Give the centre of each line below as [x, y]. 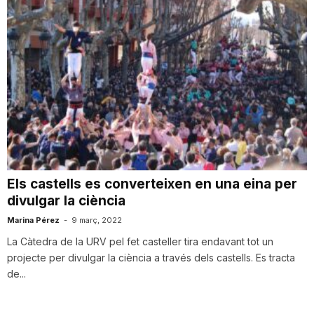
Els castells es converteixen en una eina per [152, 184]
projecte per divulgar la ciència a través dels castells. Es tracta [151, 258]
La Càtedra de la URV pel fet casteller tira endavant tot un [140, 242]
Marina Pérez [33, 220]
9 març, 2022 [97, 220]
